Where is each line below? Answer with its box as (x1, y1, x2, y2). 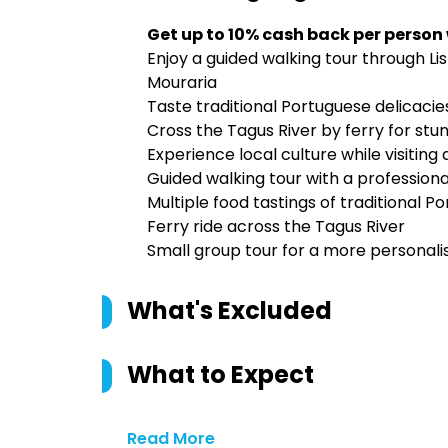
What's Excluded (127, 294, 332, 327)
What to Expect (127, 358, 314, 391)
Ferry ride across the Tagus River (147, 215, 405, 238)
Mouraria (147, 71, 217, 94)
